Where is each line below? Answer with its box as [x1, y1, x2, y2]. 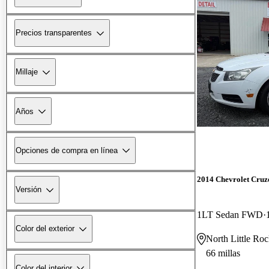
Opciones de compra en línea [16, 145, 118, 155]
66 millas [206, 247, 240, 258]
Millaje [16, 67, 38, 77]
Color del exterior [16, 224, 74, 234]
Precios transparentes [16, 28, 92, 38]
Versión [16, 185, 41, 195]
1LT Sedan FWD [197, 209, 263, 220]
